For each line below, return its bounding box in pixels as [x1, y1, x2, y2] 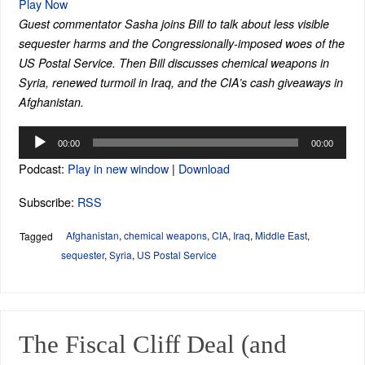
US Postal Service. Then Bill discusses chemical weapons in [18, 55, 329, 72]
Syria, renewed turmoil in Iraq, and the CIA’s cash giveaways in [18, 74, 343, 91]
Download [178, 159, 230, 177]
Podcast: [18, 159, 68, 177]
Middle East [254, 228, 307, 243]
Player [17, 145, 51, 163]
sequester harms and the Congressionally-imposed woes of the [18, 35, 345, 52]
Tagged [19, 229, 53, 244]
